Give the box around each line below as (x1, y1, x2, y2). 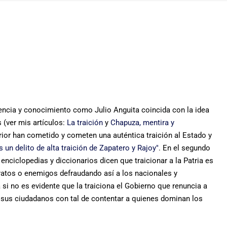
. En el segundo (159, 143, 210, 153)
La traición (67, 118, 103, 127)
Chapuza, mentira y (110, 118, 174, 127)
